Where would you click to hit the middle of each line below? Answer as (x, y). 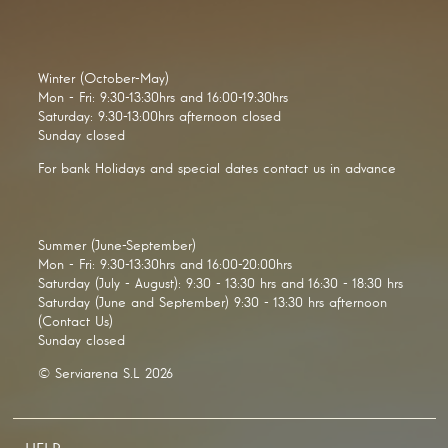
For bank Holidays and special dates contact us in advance (216, 169)
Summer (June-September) (116, 246)
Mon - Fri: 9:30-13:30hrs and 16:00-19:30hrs (162, 98)
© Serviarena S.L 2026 (105, 374)
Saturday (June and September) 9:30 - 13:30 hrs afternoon (212, 303)
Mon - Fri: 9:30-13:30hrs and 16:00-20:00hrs (164, 265)
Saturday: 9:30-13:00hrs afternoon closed (159, 117)
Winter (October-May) (103, 79)
